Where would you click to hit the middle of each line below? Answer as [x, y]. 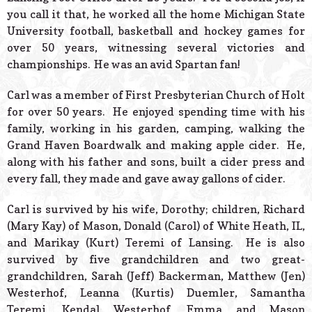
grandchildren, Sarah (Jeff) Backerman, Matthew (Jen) [156, 276]
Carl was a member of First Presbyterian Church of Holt [156, 95]
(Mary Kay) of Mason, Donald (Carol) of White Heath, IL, [156, 226]
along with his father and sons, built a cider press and [156, 162]
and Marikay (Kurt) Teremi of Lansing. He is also [156, 243]
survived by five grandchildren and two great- [156, 259]
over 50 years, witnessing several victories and [156, 48]
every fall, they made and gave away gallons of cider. [146, 179]
